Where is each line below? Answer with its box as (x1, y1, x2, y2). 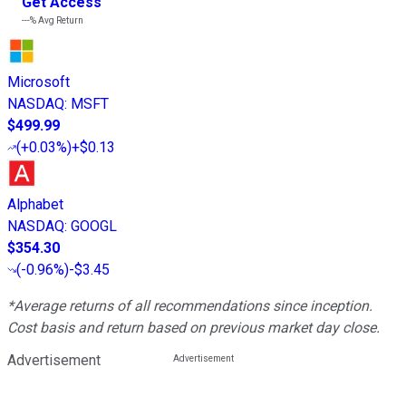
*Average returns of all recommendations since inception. (7, 297, 372, 315)
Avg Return (36, 15, 83, 26)
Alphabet (7, 196, 63, 214)
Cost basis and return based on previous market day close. (7, 319, 380, 337)
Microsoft (7, 73, 70, 92)
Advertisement (7, 352, 101, 370)
